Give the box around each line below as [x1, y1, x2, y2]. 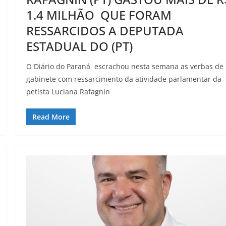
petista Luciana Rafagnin [26, 87, 110, 97]
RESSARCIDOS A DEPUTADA [26, 22, 184, 39]
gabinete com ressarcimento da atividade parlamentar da [26, 74, 222, 84]
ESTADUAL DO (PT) [26, 38, 133, 55]
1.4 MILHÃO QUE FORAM [26, 7, 172, 24]
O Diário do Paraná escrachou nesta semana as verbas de [26, 62, 224, 72]
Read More [32, 112, 70, 122]
